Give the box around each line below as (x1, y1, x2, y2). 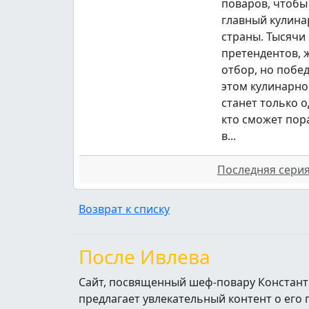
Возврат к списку (79, 201, 170, 217)
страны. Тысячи (221, 28, 306, 44)
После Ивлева (79, 243, 210, 270)
